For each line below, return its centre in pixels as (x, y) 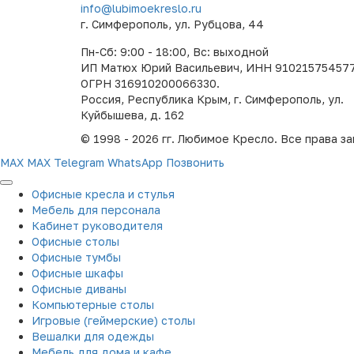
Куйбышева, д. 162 (132, 115)
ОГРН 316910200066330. (150, 84)
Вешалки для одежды (93, 337)
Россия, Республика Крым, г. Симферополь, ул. (212, 100)
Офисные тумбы (76, 258)
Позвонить (195, 163)
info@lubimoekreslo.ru (141, 9)
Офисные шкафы (77, 273)
